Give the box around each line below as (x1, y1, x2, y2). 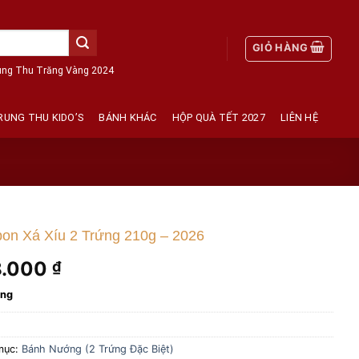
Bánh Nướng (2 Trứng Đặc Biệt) (22, 342, 174, 355)
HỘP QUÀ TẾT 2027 (171, 111, 265, 123)
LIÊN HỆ (280, 111, 318, 123)
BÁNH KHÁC (99, 111, 157, 123)
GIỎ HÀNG (252, 41, 309, 54)
